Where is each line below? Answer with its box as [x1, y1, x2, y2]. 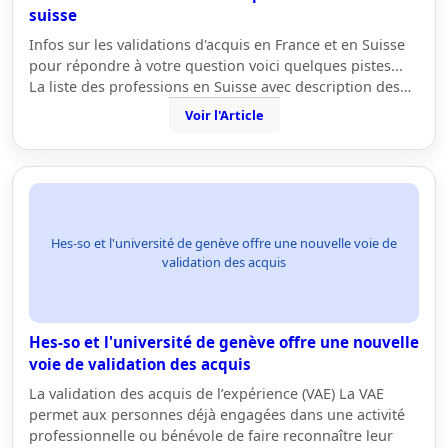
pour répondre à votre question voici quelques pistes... [29, 56, 403, 75]
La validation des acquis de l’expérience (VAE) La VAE [29, 384, 384, 403]
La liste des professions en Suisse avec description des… [29, 77, 411, 96]
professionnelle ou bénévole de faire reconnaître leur [29, 426, 393, 445]
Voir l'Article [184, 106, 264, 124]
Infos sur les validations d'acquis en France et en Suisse [29, 35, 405, 54]
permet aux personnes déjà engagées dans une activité [29, 405, 405, 424]
